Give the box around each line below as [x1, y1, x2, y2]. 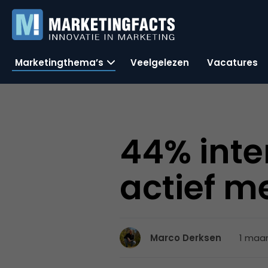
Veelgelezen [130, 56, 189, 69]
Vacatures [207, 56, 258, 69]
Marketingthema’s [15, 56, 103, 69]
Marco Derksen [150, 232, 222, 244]
